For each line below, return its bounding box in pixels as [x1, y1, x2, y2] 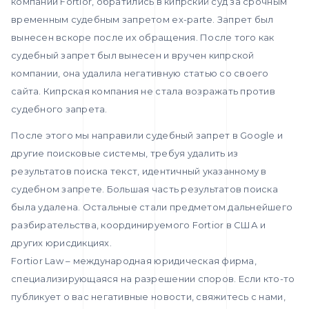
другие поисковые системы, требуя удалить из [11, 148, 239, 159]
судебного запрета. [11, 103, 110, 115]
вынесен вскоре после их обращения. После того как [11, 32, 275, 43]
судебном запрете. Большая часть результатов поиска [11, 183, 278, 195]
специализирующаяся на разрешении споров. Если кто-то [11, 273, 295, 285]
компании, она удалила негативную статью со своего [11, 68, 269, 79]
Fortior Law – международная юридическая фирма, [11, 255, 257, 267]
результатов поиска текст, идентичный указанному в [11, 166, 267, 177]
